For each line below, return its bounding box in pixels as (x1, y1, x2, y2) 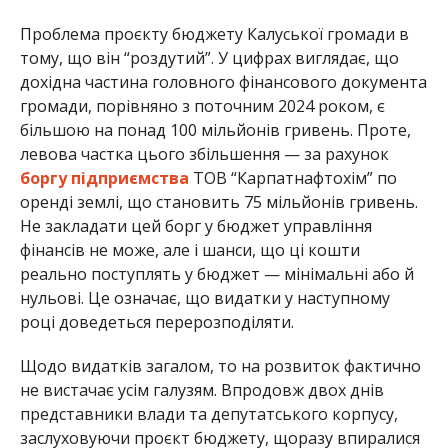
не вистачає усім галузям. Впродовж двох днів (19, 378, 384, 401)
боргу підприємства (19, 166, 189, 189)
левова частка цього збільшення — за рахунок (19, 142, 389, 165)
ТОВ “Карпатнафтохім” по (188, 166, 397, 189)
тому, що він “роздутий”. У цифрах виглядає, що (19, 46, 399, 69)
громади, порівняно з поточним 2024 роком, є (19, 94, 385, 117)
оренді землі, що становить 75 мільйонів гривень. (19, 190, 418, 213)
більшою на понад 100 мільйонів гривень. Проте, (19, 118, 411, 141)
